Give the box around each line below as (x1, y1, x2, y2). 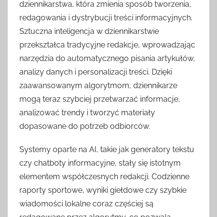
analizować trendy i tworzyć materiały (19, 108, 155, 118)
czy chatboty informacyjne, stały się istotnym (19, 158, 181, 168)
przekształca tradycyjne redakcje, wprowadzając (19, 40, 195, 50)
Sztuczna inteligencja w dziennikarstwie (19, 27, 159, 36)
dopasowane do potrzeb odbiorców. (19, 122, 150, 131)
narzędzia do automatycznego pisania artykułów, (19, 54, 195, 63)
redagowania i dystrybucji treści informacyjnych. (19, 13, 192, 23)
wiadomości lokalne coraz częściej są (19, 199, 154, 209)
